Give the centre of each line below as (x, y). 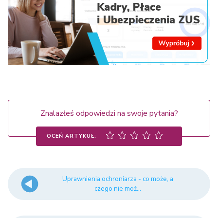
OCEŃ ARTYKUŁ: (72, 136)
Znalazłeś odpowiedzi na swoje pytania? (109, 113)
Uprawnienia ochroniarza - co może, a (118, 179)
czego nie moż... (118, 188)
